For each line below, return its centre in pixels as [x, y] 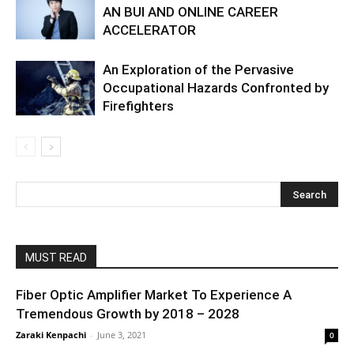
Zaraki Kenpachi [51, 335]
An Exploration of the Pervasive [198, 70]
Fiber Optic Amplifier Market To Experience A [154, 295]
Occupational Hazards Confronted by [216, 88]
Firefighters [138, 106]
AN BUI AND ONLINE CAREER [190, 12]
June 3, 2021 [122, 335]
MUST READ [56, 258]
